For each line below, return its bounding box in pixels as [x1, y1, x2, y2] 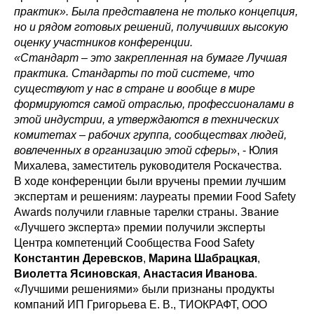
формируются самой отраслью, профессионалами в [14, 98, 294, 111]
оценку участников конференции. [14, 36, 193, 49]
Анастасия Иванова [143, 268, 254, 280]
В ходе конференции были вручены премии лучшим [14, 175, 286, 188]
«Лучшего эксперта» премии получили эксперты [14, 221, 266, 234]
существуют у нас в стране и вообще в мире [14, 83, 255, 95]
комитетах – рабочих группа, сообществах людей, [14, 129, 287, 142]
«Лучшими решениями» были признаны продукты [14, 283, 275, 296]
